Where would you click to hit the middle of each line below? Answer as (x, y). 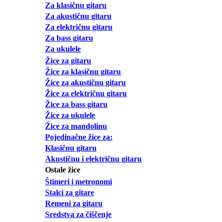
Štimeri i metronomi (79, 182)
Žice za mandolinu (76, 126)
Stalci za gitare (70, 193)
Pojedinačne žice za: (79, 137)
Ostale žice (63, 170)
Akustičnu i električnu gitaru (93, 159)
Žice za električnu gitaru (86, 94)
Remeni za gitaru (74, 204)
